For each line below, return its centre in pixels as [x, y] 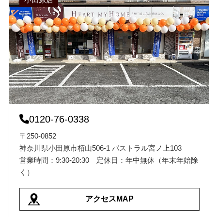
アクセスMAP [109, 199]
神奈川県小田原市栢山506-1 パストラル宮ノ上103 [100, 148]
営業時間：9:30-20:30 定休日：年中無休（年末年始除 [108, 160]
